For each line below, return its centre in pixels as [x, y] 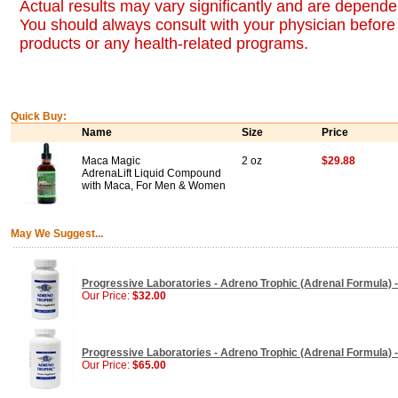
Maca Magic [111, 161]
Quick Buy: [39, 116]
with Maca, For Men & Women [154, 186]
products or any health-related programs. [164, 44]
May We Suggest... [57, 234]
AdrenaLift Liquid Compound [151, 173]
